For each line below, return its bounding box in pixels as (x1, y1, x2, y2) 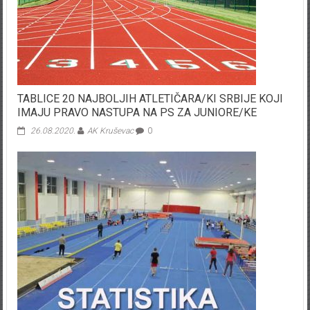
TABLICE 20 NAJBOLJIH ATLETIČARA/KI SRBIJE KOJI (17, 92, 283, 106)
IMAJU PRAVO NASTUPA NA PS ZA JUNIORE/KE (17, 106, 257, 120)
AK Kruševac (86, 126, 134, 136)
